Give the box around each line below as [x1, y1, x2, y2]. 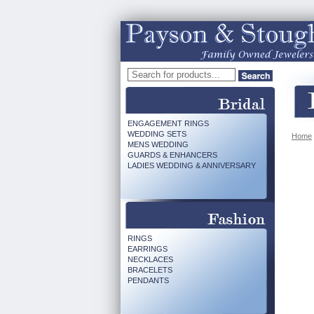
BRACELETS [128, 266, 172, 274]
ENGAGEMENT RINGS [128, 119, 209, 128]
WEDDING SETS [128, 130, 186, 138]
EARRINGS [128, 245, 168, 253]
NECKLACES [128, 255, 173, 264]
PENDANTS [128, 276, 169, 285]
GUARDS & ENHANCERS [128, 151, 217, 159]
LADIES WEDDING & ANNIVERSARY [128, 161, 256, 170]
